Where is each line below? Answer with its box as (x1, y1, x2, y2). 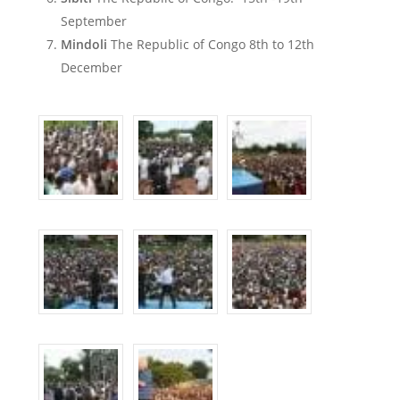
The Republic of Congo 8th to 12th (110, 36, 314, 53)
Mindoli (60, 36, 111, 53)
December (60, 59, 122, 76)
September (60, 12, 127, 29)
